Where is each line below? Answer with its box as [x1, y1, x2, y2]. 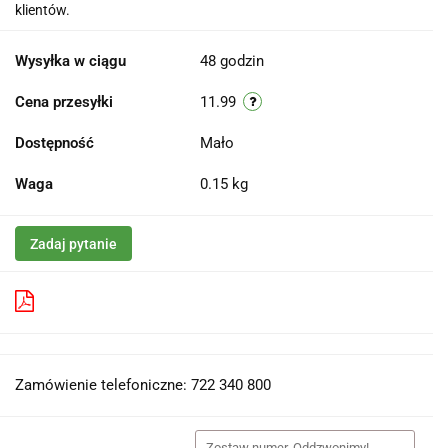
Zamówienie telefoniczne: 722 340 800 [15, 376, 271, 395]
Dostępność [15, 134, 94, 153]
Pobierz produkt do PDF [45, 293, 202, 312]
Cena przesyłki [15, 93, 113, 112]
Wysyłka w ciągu [15, 52, 126, 71]
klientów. [15, 2, 70, 19]
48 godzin [200, 52, 264, 71]
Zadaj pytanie [30, 236, 117, 253]
